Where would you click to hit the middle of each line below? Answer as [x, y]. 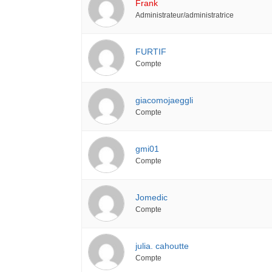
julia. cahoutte [162, 246]
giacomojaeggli [165, 100]
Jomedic [152, 197]
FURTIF [151, 51]
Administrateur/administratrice [185, 15]
